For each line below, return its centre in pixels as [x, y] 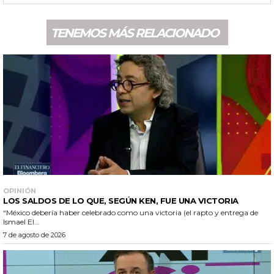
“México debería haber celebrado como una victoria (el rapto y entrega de [131, 213]
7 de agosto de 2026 [34, 235]
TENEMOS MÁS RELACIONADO [134, 33]
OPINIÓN [20, 191]
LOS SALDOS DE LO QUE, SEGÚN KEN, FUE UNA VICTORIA [121, 201]
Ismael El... [21, 222]
